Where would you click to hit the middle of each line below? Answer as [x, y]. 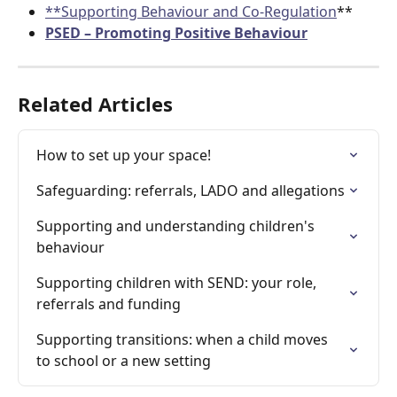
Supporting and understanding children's [177, 226]
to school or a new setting [124, 360]
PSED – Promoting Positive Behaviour [176, 33]
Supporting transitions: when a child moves [184, 339]
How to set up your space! [124, 155]
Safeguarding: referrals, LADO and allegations [191, 190]
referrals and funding [109, 304]
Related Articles [95, 103]
